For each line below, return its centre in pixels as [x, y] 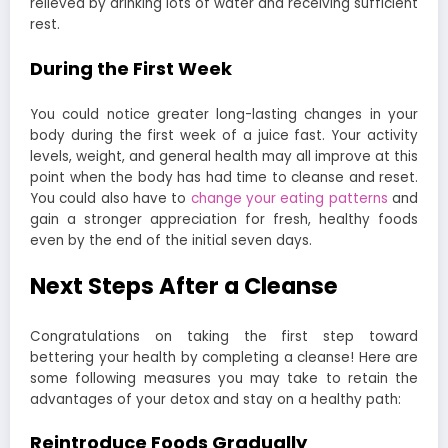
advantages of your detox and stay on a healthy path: [215, 399]
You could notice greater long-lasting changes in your [224, 115]
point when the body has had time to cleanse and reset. [224, 178]
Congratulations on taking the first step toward [224, 336]
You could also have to [110, 199]
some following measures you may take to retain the [224, 378]
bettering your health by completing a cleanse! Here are [224, 357]
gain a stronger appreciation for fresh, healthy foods [224, 220]
